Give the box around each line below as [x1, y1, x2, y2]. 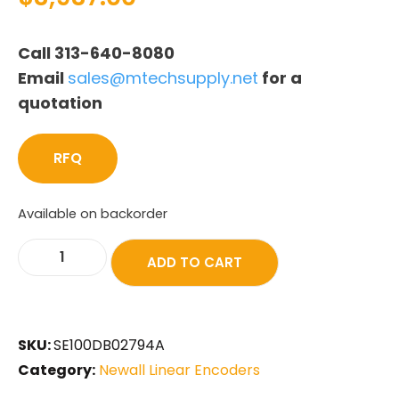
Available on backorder [18, 204, 167, 223]
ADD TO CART [147, 252, 242, 272]
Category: [18, 359, 95, 380]
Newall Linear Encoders [99, 359, 260, 380]
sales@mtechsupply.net [68, 66, 258, 89]
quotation [18, 91, 102, 114]
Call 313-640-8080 [18, 41, 175, 64]
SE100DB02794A [53, 334, 165, 355]
